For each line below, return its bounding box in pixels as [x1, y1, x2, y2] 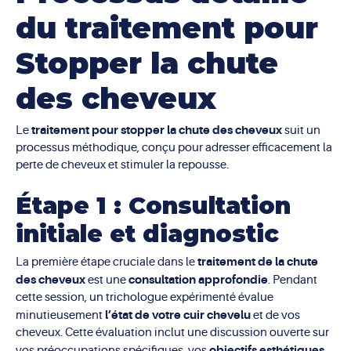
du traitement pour [16, 9, 318, 45]
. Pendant [268, 273, 317, 287]
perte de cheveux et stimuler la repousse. [16, 158, 229, 172]
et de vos [251, 308, 300, 322]
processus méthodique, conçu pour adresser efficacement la [16, 141, 332, 155]
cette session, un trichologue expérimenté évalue [16, 290, 273, 304]
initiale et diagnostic [16, 219, 279, 248]
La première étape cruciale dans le [16, 255, 197, 269]
